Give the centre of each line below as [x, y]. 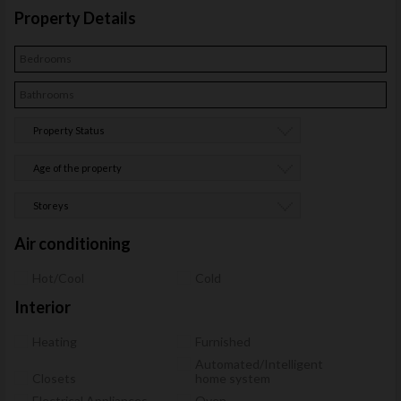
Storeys [51, 205]
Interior [43, 307]
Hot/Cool [58, 277]
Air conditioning [73, 243]
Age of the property [77, 167]
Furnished [223, 341]
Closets [54, 378]
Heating [55, 341]
